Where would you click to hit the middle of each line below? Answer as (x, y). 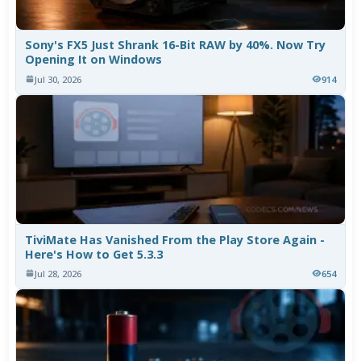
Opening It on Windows (94, 60)
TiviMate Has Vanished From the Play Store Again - (175, 239)
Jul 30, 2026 (58, 79)
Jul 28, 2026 (58, 273)
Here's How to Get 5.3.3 (94, 254)
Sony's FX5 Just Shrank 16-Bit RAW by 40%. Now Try (176, 45)
